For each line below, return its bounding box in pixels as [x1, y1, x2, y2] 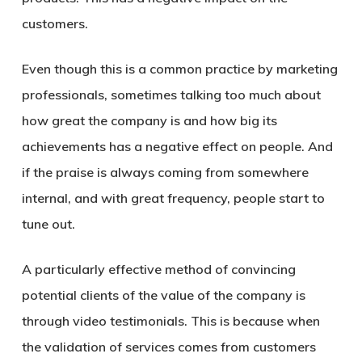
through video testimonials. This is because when [21, 313, 320, 329]
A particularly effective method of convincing [21, 261, 296, 277]
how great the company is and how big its [21, 112, 277, 128]
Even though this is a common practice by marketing [21, 61, 338, 77]
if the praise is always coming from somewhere [21, 164, 309, 180]
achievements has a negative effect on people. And [21, 138, 333, 154]
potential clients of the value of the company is [21, 287, 305, 303]
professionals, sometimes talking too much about [21, 86, 321, 103]
